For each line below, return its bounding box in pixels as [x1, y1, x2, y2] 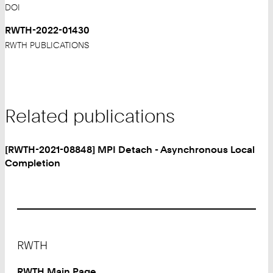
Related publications [5, 104, 175, 127]
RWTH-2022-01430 [5, 24, 90, 37]
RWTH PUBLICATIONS [5, 40, 89, 51]
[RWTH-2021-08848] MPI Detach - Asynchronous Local [5, 143, 255, 155]
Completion [5, 156, 60, 169]
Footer [17, 230, 48, 242]
